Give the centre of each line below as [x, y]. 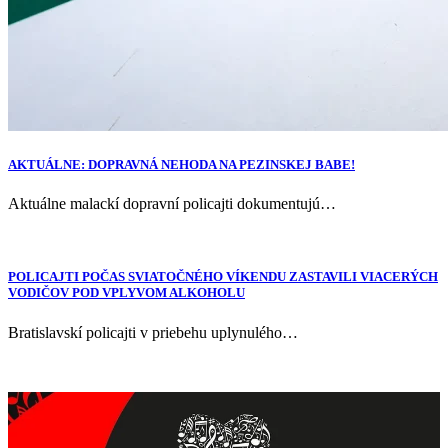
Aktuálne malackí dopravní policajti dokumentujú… [172, 204]
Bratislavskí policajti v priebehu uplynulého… [153, 332]
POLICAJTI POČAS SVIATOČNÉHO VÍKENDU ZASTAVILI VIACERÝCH [223, 277]
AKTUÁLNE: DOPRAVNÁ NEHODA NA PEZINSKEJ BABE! [181, 165]
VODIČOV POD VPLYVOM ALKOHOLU [126, 293]
